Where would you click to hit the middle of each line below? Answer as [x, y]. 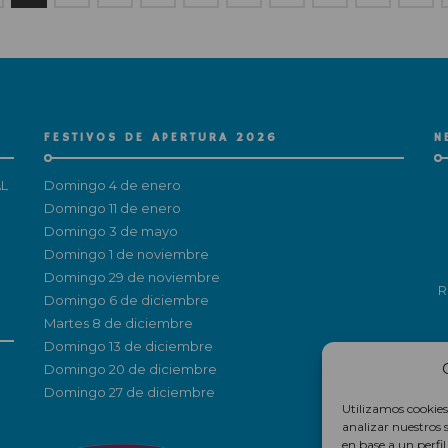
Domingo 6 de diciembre [126, 299]
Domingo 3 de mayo [111, 230]
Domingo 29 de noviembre [132, 276]
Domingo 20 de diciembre [130, 368]
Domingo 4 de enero [112, 184]
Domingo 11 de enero [112, 207]
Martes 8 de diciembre [118, 322]
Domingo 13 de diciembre [128, 345]
